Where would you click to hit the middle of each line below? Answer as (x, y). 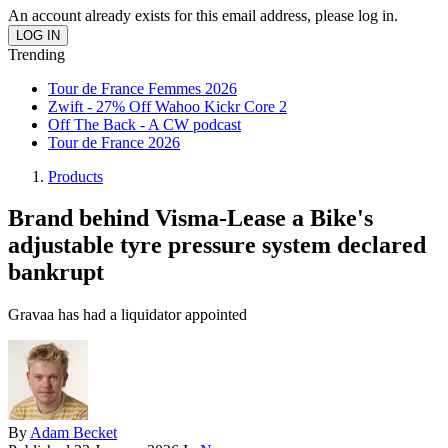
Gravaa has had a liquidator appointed (127, 315)
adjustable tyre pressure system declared (217, 245)
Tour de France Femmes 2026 (142, 88)
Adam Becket (73, 433)
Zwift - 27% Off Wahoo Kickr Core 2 (167, 106)
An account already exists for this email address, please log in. (203, 15)
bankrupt (56, 272)
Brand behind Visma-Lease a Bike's (190, 218)
